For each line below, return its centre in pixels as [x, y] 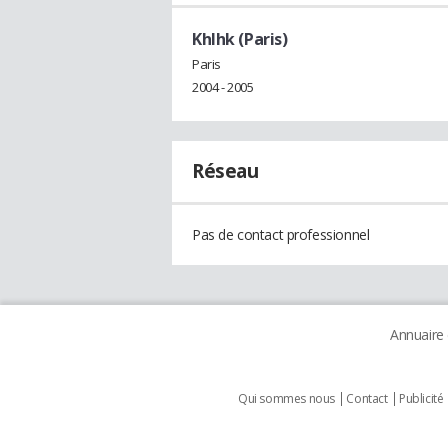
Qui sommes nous [286, 399]
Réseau [225, 171]
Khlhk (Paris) [240, 38]
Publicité [421, 399]
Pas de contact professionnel [281, 235]
